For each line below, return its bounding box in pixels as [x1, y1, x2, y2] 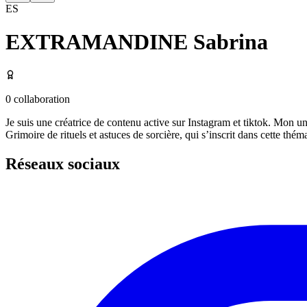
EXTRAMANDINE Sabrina [5, 29, 268, 55]
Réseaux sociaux [5, 154, 120, 173]
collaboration [11, 93, 70, 105]
